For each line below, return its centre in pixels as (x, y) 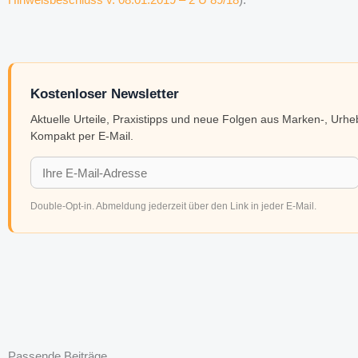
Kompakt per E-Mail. (82, 136)
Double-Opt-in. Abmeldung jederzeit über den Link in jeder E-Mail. (173, 206)
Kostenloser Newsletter (105, 94)
